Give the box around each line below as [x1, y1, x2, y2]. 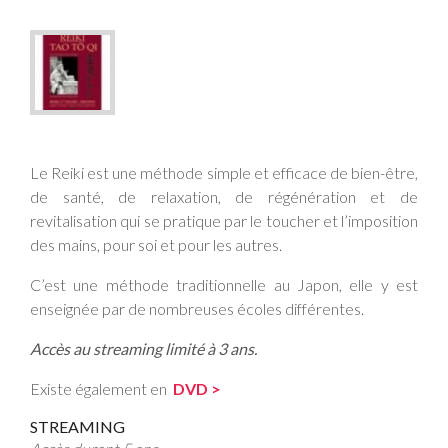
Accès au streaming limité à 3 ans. [30, 338, 257, 358]
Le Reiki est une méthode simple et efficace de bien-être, [30, 162, 418, 182]
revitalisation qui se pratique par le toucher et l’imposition [30, 210, 418, 230]
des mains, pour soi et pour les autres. [30, 234, 282, 254]
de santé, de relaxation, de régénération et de [30, 186, 418, 206]
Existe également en [30, 378, 167, 398]
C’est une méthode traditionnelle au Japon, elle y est [30, 274, 418, 294]
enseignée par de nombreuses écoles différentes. [30, 298, 364, 318]
